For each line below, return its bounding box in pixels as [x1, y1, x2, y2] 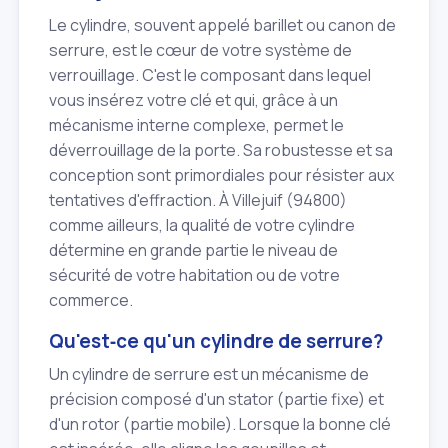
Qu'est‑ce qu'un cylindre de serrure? [49, 328, 383, 355]
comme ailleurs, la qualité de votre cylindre [49, 214, 355, 237]
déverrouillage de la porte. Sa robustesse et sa [49, 139, 393, 162]
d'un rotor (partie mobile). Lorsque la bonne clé [49, 412, 391, 435]
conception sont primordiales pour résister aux [49, 164, 394, 187]
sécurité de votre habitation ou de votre [49, 264, 340, 287]
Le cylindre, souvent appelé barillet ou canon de [49, 14, 396, 37]
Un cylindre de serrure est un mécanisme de [49, 362, 369, 385]
